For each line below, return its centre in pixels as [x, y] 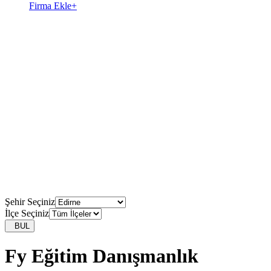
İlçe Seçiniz [27, 213]
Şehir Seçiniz [30, 201]
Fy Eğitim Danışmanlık [102, 256]
